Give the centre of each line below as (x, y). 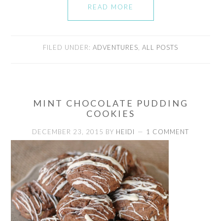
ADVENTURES (115, 47)
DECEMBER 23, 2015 (68, 131)
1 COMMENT (167, 131)
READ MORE (110, 7)
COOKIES (110, 113)
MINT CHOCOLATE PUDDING (110, 103)
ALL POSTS (160, 47)
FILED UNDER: (68, 47)
